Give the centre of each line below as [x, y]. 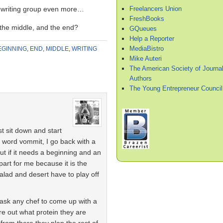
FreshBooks [147, 18]
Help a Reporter [152, 38]
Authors [141, 78]
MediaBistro [147, 48]
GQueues [143, 28]
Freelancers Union [156, 8]
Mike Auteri [146, 58]
